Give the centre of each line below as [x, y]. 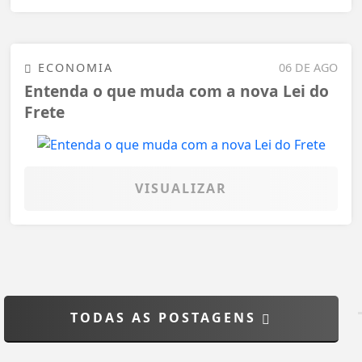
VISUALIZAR [181, 189]
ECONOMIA [73, 67]
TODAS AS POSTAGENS [166, 317]
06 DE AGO [308, 67]
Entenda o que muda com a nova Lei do [177, 91]
